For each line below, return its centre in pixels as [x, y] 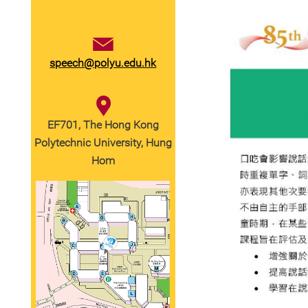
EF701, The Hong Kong [103, 125]
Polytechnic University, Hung [103, 143]
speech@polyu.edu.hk [103, 63]
